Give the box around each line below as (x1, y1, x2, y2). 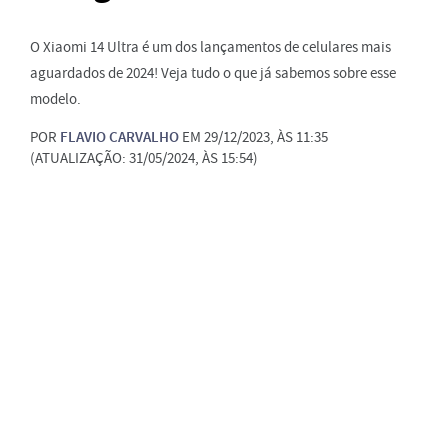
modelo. (30, 89, 81, 110)
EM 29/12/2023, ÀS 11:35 (179, 127, 328, 148)
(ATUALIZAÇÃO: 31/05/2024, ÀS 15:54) (30, 148, 258, 169)
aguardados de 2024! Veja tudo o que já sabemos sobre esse (30, 63, 396, 84)
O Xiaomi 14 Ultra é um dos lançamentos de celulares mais (30, 37, 391, 58)
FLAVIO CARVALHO (60, 127, 179, 148)
